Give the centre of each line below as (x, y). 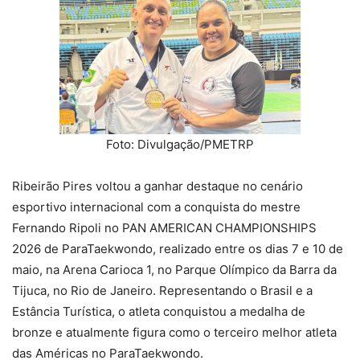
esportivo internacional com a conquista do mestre (156, 207)
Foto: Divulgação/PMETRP (180, 145)
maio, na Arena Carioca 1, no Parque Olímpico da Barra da (174, 270)
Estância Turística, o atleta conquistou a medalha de (159, 312)
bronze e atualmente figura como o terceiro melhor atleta (174, 333)
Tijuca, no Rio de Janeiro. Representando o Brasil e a (162, 291)
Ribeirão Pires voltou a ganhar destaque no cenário (157, 186)
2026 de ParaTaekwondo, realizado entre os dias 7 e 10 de (178, 249)
